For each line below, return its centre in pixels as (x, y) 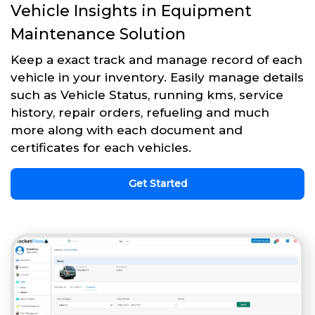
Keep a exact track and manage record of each (156, 59)
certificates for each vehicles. (101, 147)
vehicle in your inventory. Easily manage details (157, 77)
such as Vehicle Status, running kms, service (147, 95)
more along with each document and (127, 130)
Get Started (157, 183)
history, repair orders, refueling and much (140, 112)
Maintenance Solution (98, 34)
